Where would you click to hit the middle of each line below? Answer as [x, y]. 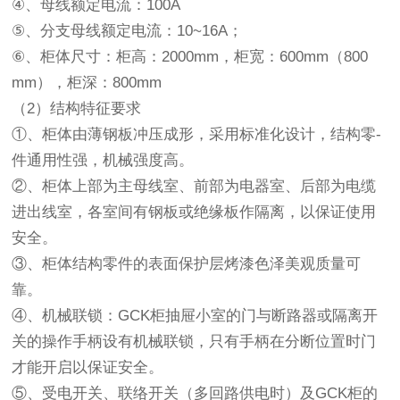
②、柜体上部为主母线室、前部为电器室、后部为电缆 [194, 186]
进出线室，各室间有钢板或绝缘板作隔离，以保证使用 [194, 212]
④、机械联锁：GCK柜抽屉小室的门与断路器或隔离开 [195, 316]
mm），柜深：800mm [87, 83]
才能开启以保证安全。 [88, 367]
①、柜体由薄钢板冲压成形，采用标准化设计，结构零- [197, 134]
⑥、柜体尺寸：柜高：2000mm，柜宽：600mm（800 [190, 57]
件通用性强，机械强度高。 [103, 160]
